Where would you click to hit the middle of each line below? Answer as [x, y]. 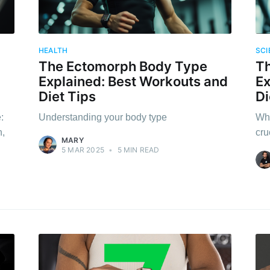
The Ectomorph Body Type [123, 67]
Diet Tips [67, 97]
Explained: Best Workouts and [133, 82]
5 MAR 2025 [83, 150]
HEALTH [53, 50]
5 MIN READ [137, 150]
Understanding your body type [103, 118]
